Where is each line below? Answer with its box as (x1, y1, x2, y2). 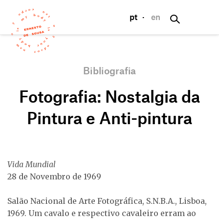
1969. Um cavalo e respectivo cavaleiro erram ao (7, 208, 196, 218)
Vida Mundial (7, 159, 56, 170)
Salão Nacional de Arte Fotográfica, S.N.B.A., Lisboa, (7, 196, 207, 206)
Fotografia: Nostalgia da (19, 90, 200, 106)
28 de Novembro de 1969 (7, 172, 101, 182)
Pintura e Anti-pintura (27, 111, 192, 128)
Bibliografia (83, 66, 136, 76)
